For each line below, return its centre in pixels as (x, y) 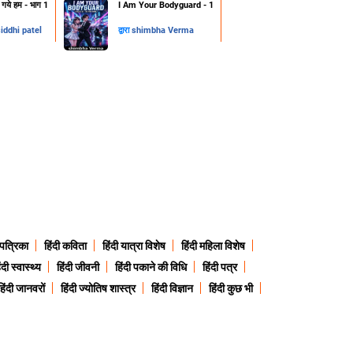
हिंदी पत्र (219, 268)
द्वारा (125, 31)
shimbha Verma (163, 31)
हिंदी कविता (65, 246)
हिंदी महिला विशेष (213, 246)
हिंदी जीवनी (78, 268)
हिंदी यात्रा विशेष (134, 246)
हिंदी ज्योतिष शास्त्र (98, 289)
